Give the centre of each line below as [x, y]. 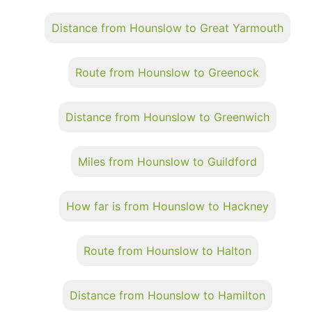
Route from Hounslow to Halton [167, 250]
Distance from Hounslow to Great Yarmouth [167, 28]
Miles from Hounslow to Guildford [167, 161]
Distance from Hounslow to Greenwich [167, 117]
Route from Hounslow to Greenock [167, 72]
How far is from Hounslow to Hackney [167, 206]
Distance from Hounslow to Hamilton [167, 295]
